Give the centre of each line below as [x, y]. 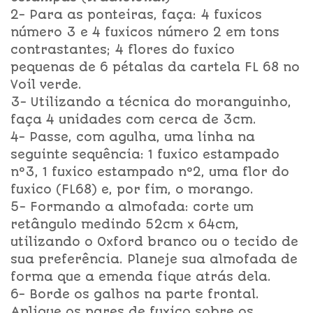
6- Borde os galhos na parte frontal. [135, 294]
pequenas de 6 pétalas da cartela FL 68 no [155, 67]
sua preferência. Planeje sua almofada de [154, 259]
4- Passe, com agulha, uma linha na [133, 137]
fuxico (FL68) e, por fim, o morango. [132, 189]
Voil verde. [46, 84]
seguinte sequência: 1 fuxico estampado [145, 154]
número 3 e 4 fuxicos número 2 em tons [145, 32]
